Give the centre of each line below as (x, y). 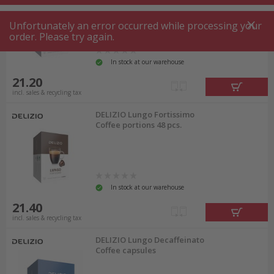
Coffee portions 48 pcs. (139, 124)
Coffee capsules (126, 250)
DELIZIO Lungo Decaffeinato (150, 239)
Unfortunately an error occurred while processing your (135, 26)
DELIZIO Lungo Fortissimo (145, 114)
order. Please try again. (62, 37)
